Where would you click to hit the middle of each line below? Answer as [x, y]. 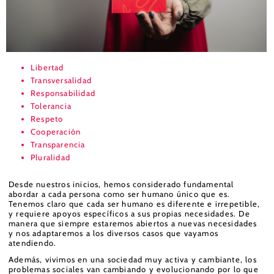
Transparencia [58, 145]
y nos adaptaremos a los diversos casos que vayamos [114, 233]
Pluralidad [50, 157]
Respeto [47, 119]
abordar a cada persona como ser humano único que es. [120, 194]
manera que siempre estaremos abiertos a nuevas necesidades [133, 224]
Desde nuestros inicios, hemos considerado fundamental [121, 184]
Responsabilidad [63, 93]
